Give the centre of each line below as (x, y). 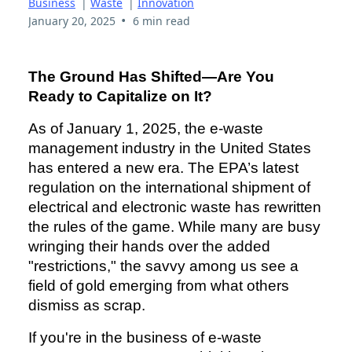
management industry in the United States (170, 148)
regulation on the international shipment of (169, 188)
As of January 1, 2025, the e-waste (146, 129)
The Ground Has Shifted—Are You (151, 77)
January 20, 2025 (72, 21)
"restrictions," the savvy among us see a (163, 266)
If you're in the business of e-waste (145, 338)
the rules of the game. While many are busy (174, 227)
